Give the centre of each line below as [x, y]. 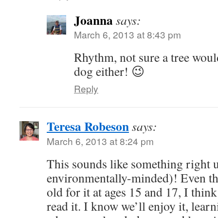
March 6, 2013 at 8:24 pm [100, 141]
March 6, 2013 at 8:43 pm [127, 34]
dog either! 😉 [109, 71]
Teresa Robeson [88, 126]
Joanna [93, 20]
